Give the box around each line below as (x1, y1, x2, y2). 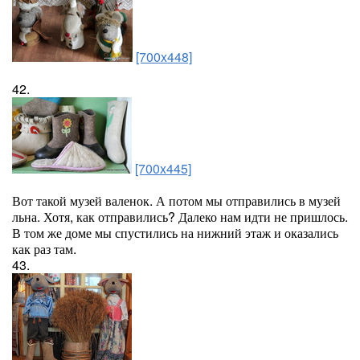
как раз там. (12, 239, 76, 258)
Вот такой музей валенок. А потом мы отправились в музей (12, 191, 341, 210)
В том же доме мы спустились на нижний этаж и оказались (12, 223, 338, 242)
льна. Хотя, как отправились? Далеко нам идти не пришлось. (12, 207, 348, 226)
